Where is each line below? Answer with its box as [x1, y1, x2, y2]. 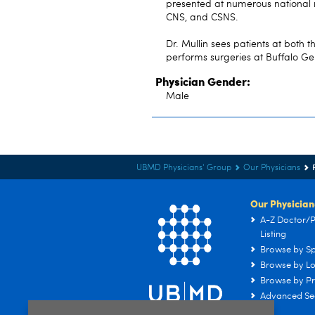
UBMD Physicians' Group [136, 164, 231, 172]
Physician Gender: [155, 73, 250, 89]
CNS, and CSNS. [166, 13, 238, 22]
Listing [260, 230, 286, 239]
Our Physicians [243, 164, 300, 172]
